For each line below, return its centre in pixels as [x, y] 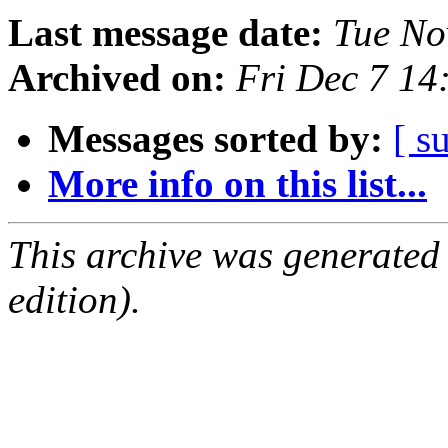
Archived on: [117, 78]
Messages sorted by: [215, 139]
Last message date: [165, 33]
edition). [74, 300]
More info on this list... [237, 184]
